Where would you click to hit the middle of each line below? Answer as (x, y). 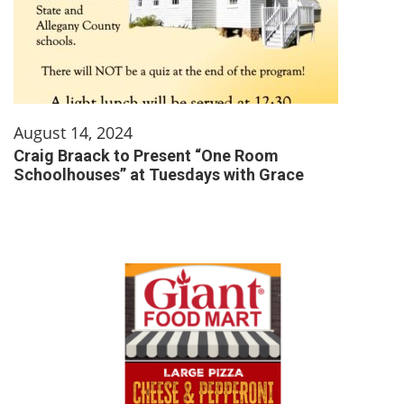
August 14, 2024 (73, 132)
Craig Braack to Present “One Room (146, 155)
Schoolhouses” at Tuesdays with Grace (159, 174)
